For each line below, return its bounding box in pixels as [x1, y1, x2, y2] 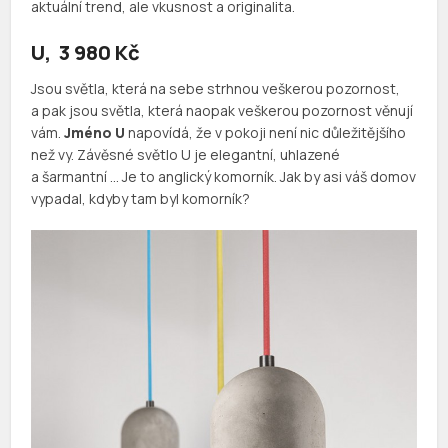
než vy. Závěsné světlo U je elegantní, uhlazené [31, 144, 341, 164]
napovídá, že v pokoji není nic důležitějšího [125, 122, 407, 142]
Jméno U [64, 122, 126, 142]
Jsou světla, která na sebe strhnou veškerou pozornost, [31, 78, 401, 98]
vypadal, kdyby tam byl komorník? [31, 188, 251, 208]
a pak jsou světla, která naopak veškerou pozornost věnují [31, 100, 414, 120]
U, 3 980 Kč [31, 38, 141, 66]
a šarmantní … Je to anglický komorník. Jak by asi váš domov [31, 166, 417, 186]
